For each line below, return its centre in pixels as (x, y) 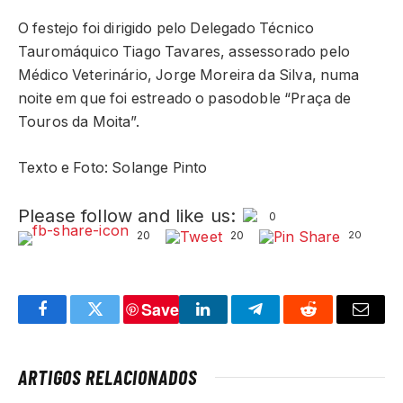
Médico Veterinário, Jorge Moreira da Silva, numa (189, 76)
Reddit (328, 322)
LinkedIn (232, 322)
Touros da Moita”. (79, 122)
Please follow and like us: (127, 215)
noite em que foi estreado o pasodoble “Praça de (185, 99)
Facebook (72, 322)
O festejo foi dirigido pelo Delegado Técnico (166, 29)
